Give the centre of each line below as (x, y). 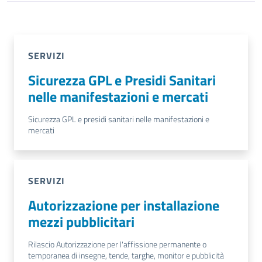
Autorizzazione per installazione (124, 205)
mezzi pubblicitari (81, 222)
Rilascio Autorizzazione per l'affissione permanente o (117, 244)
